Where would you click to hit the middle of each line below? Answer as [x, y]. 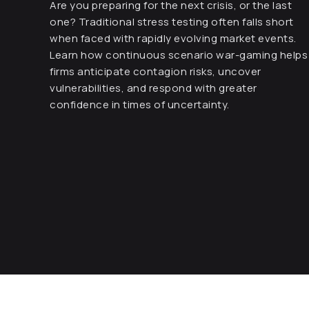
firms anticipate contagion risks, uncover [156, 71]
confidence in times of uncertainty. [140, 104]
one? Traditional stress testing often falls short [172, 22]
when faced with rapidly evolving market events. [173, 38]
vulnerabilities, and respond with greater [153, 88]
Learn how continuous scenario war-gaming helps [179, 55]
